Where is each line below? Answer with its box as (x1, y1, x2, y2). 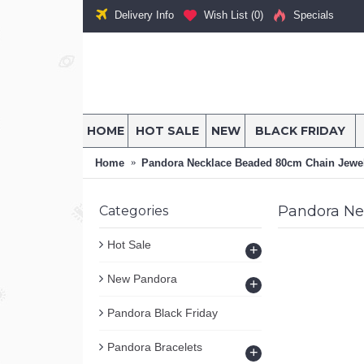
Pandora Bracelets (107, 340, 202, 353)
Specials (293, 9, 334, 22)
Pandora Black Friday (107, 306, 218, 319)
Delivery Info (115, 8, 174, 21)
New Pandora (107, 272, 177, 285)
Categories (99, 203, 168, 219)
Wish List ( (204, 9, 254, 22)
